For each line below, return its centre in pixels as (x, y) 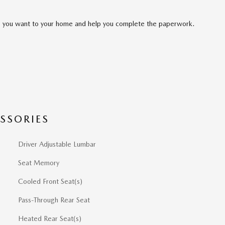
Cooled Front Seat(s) (50, 181)
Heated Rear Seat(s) (50, 218)
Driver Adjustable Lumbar (57, 144)
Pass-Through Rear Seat (54, 200)
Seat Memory (39, 163)
